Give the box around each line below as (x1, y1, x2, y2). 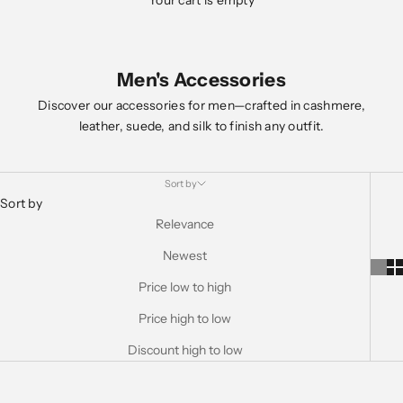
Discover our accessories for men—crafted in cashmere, (38, 97, 365, 113)
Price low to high (139, 279, 231, 295)
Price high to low (139, 310, 231, 327)
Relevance (156, 216, 214, 232)
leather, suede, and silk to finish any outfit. (78, 118, 325, 134)
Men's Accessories (117, 68, 286, 91)
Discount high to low (127, 342, 243, 358)
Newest (163, 247, 207, 264)
